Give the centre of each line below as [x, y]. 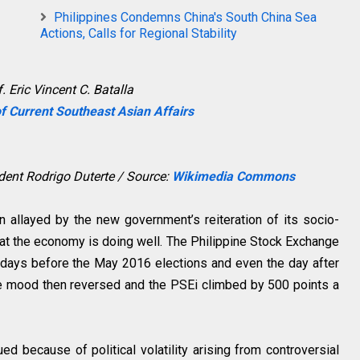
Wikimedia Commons [233, 176]
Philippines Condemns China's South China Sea [185, 17]
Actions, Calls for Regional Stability [139, 33]
